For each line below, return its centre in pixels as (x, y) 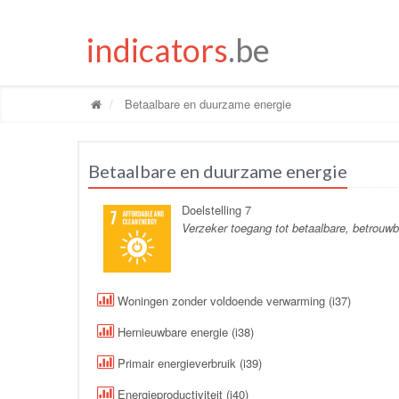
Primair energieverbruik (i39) (188, 362)
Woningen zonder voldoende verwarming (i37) (232, 300)
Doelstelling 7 (216, 209)
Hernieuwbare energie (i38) (184, 331)
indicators (157, 49)
